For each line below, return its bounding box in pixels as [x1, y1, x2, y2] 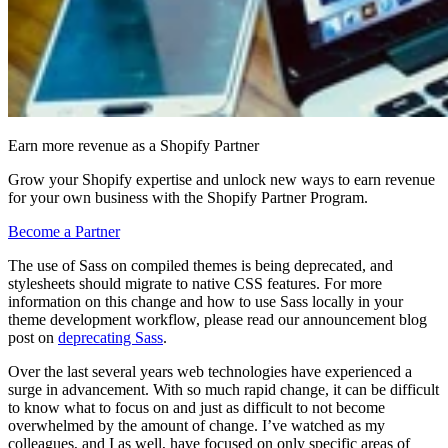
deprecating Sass [58, 328, 163, 346]
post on [8, 328, 58, 346]
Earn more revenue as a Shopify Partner [8, 136, 259, 154]
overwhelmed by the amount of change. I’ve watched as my [8, 416, 385, 434]
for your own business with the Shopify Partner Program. [8, 188, 368, 206]
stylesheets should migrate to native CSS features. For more [8, 274, 382, 292]
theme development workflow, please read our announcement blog [8, 310, 427, 328]
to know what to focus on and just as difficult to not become [8, 398, 385, 416]
